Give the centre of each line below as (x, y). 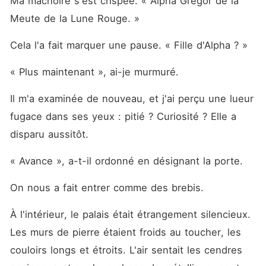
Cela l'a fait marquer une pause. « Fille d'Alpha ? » (129, 45)
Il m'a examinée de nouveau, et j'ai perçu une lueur (132, 99)
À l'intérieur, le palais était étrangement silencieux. (130, 214)
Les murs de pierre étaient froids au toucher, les (125, 232)
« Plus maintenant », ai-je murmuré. (96, 72)
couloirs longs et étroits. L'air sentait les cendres (126, 250)
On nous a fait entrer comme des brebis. (108, 188)
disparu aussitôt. (51, 134)
